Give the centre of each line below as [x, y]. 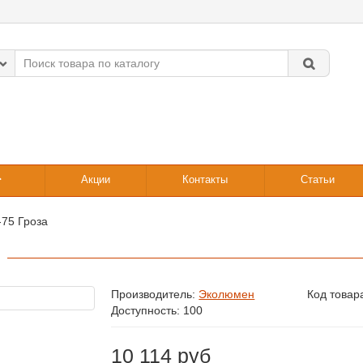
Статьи [317, 180]
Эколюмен [227, 295]
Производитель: [155, 295]
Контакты [205, 180]
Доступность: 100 [157, 311]
